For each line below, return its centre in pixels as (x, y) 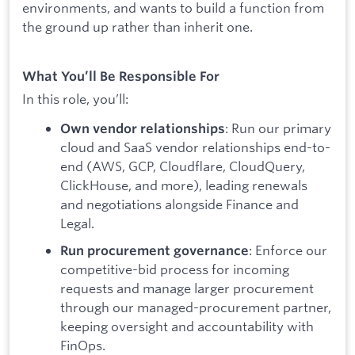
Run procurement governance (155, 250)
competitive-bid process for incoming (175, 269)
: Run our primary (278, 128)
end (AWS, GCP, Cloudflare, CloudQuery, (183, 166)
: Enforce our (288, 250)
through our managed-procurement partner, (196, 307)
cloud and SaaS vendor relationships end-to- (195, 147)
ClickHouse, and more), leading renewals (184, 185)
